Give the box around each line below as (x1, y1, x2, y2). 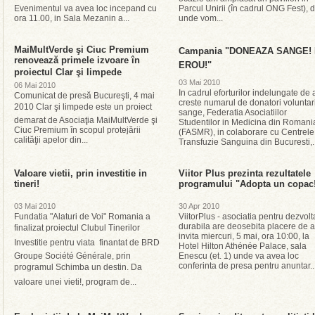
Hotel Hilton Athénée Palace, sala (179, 241, 307, 251)
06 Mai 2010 (14, 81, 56, 89)
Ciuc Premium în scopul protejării (14, 125, 141, 135)
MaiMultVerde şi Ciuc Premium (14, 44, 149, 55)
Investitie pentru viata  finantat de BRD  (14, 238, 162, 247)
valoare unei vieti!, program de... (14, 277, 136, 287)
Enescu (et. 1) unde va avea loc (179, 251, 299, 261)
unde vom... (179, 13, 223, 23)
